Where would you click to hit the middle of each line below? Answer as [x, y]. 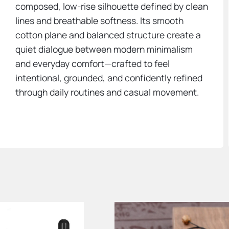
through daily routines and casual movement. [107, 92]
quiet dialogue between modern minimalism [104, 49]
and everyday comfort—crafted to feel [93, 64]
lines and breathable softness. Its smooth [100, 21]
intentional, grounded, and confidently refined [109, 78]
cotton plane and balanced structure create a [108, 35]
